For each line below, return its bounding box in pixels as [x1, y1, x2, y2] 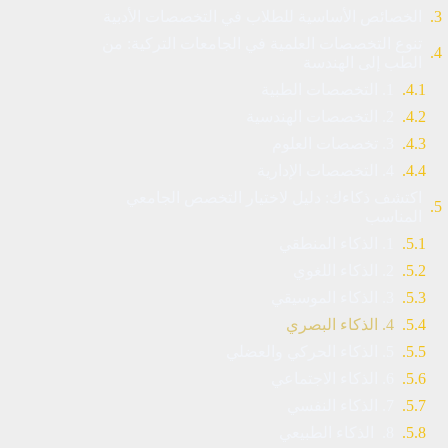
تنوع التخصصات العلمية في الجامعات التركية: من [101, 35, 422, 52]
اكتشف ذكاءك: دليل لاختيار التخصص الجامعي [125, 189, 422, 206]
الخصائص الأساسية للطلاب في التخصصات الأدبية [102, 8, 422, 25]
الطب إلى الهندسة [302, 54, 422, 71]
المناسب [364, 208, 422, 225]
